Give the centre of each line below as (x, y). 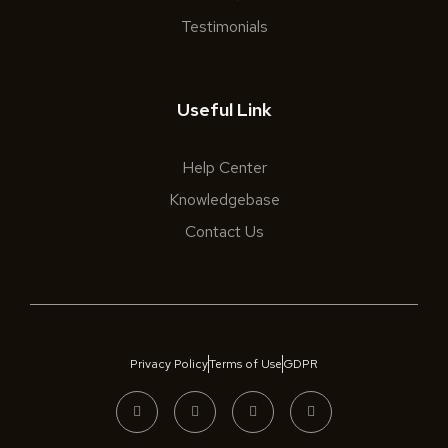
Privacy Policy (169, 364)
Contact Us (224, 232)
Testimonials (224, 27)
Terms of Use (245, 364)
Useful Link (224, 110)
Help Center (224, 168)
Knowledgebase (224, 200)
